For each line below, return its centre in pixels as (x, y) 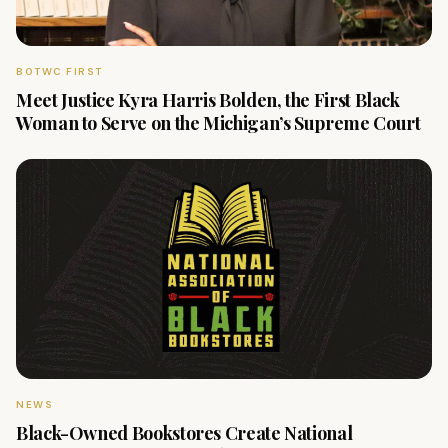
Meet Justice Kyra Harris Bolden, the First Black (208, 100)
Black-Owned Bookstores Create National (184, 433)
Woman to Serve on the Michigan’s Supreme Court (218, 123)
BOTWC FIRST (59, 71)
